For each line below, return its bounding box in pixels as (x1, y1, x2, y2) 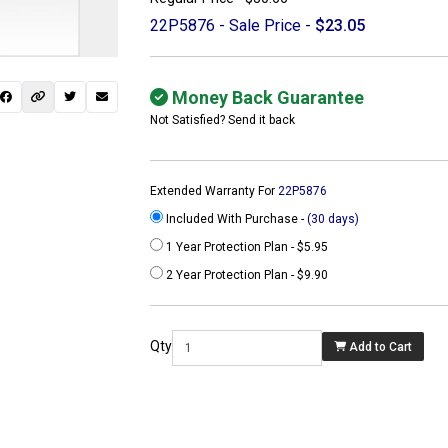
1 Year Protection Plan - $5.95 (163, 240, 329, 255)
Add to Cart (349, 339, 413, 354)
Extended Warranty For (150, 184, 279, 199)
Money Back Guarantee (168, 87, 365, 109)
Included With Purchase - (163, 212, 308, 227)
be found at (7, 322, 81, 339)
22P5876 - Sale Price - (150, 16, 316, 36)
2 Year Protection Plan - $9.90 (163, 268, 329, 283)
